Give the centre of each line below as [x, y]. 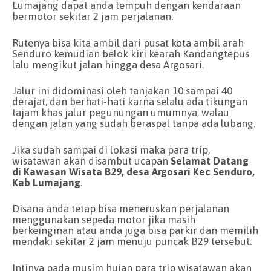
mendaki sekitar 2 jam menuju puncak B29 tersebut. [132, 242]
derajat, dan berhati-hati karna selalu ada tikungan [130, 102]
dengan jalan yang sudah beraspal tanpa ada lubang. [134, 124]
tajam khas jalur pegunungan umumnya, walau [121, 113]
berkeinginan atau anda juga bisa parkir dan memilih [135, 231]
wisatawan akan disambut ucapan [90, 161]
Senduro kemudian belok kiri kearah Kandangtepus [131, 54]
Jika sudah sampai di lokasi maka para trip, [111, 150]
